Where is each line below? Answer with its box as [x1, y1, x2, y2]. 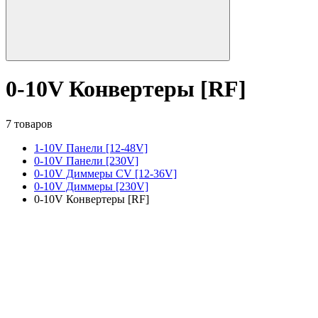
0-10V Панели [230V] [34, 154, 138, 167]
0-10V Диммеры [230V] [34, 180, 148, 192]
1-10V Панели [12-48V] [34, 141, 148, 154]
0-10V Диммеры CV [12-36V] [34, 167, 177, 180]
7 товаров [6, 117, 53, 130]
